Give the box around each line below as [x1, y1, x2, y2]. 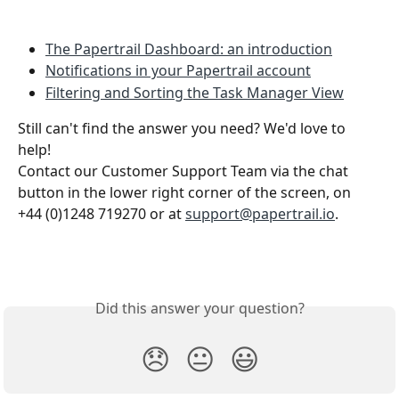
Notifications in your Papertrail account [45, 61, 311, 81]
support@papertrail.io [185, 203, 335, 224]
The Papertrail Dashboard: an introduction [45, 38, 332, 59]
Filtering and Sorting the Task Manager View [45, 82, 344, 102]
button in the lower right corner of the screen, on [18, 182, 354, 202]
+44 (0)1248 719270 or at [18, 203, 185, 224]
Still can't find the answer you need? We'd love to [18, 118, 349, 138]
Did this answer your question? [94, 297, 305, 318]
